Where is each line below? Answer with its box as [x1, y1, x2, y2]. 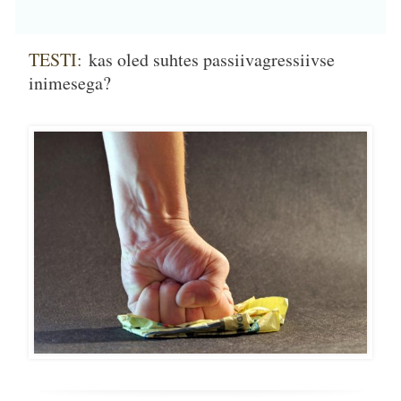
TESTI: [29, 47, 89, 72]
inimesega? [29, 70, 111, 95]
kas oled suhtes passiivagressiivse [89, 47, 335, 72]
